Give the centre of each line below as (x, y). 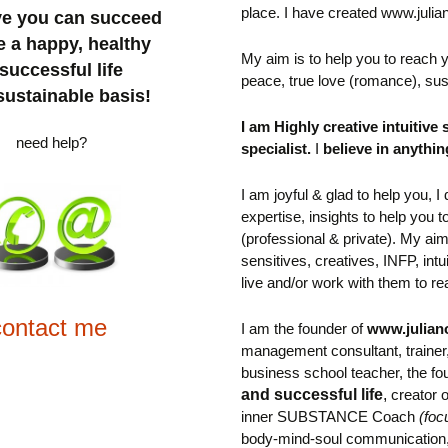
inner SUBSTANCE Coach (328, 416)
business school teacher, (322, 372)
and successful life (312, 394)
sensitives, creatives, (312, 260)
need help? (52, 143)
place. (263, 12)
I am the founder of (304, 328)
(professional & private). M (327, 238)
